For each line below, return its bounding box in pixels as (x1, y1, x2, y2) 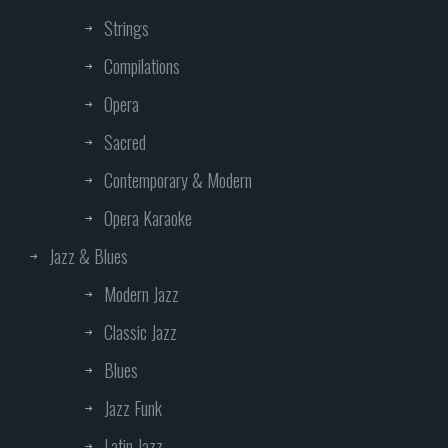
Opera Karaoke (104, 205, 192, 232)
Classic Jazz (104, 319, 177, 346)
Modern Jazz (104, 281, 179, 308)
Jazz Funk (104, 395, 162, 422)
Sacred (104, 129, 146, 156)
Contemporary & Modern (104, 167, 252, 194)
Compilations (104, 53, 180, 80)
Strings (104, 15, 149, 42)
